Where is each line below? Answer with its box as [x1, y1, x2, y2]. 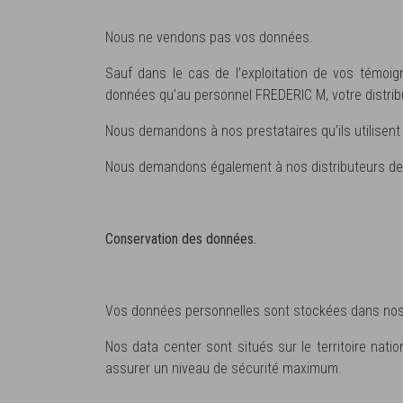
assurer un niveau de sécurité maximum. [105, 359, 342, 377]
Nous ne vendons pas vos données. [105, 28, 313, 46]
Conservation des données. [105, 229, 256, 247]
